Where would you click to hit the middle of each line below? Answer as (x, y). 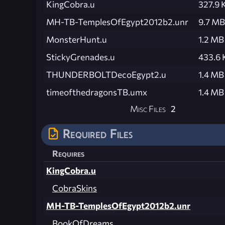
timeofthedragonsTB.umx (97, 92)
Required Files (98, 133)
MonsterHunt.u (77, 39)
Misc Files (148, 108)
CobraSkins (75, 188)
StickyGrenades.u (81, 57)
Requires (68, 153)
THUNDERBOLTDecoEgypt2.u (106, 74)
